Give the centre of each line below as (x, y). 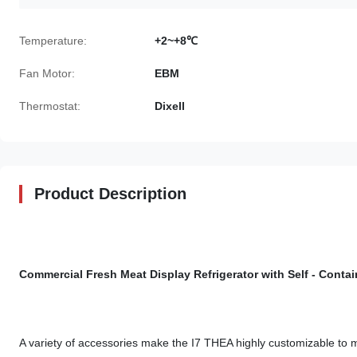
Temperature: (53, 41)
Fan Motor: (47, 73)
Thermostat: (50, 106)
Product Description (110, 194)
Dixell (170, 106)
